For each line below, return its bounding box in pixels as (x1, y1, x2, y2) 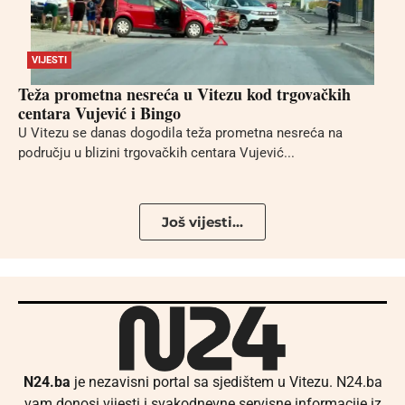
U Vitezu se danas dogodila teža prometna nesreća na (18, 125, 343, 142)
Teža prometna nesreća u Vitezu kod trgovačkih (18, 82, 351, 107)
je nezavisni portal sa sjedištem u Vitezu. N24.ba (70, 372, 382, 391)
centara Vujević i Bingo (18, 101, 181, 126)
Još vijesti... (162, 212, 243, 231)
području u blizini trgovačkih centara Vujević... (18, 145, 295, 162)
